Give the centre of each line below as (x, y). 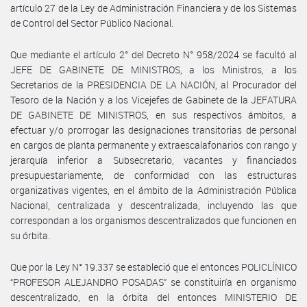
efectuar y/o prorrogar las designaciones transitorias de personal (153, 130)
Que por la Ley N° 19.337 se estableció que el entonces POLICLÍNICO (153, 267)
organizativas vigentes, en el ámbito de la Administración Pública (153, 190)
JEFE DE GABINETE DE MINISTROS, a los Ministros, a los (153, 69)
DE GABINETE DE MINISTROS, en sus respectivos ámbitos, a (153, 114)
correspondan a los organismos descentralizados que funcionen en (153, 220)
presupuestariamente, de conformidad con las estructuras (153, 175)
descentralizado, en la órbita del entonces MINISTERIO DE (153, 297)
